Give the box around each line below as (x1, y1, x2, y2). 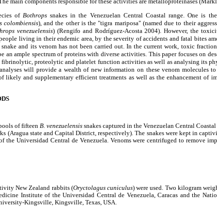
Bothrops (22, 12, 50, 19)
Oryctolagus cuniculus (73, 184, 133, 191)
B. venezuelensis (40, 122, 84, 129)
